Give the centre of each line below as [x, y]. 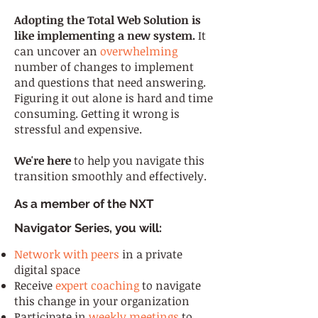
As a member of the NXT [84, 204]
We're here [43, 160]
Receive [35, 285]
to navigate [170, 285]
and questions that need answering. [110, 82]
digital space [47, 270]
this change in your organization [102, 301]
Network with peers [67, 254]
